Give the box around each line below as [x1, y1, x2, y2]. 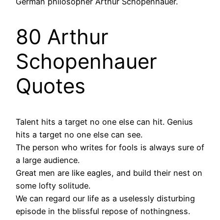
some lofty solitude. [16, 181, 90, 191]
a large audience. [16, 155, 80, 165]
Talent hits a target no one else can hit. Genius [16, 117, 193, 127]
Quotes [16, 73, 85, 99]
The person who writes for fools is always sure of [16, 142, 204, 153]
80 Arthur [16, 24, 109, 50]
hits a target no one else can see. [16, 130, 142, 140]
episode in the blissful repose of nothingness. [16, 206, 190, 217]
